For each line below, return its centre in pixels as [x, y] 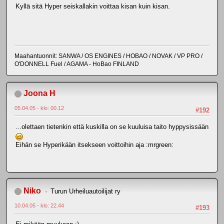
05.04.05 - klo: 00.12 [39, 108]
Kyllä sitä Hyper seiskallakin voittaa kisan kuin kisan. [93, 6]
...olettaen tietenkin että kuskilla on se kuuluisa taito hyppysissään [112, 127]
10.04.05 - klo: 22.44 [39, 205]
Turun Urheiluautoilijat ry [85, 191]
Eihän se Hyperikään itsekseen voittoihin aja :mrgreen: [94, 145]
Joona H [39, 93]
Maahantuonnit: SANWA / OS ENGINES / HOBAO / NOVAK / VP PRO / [108, 56]
